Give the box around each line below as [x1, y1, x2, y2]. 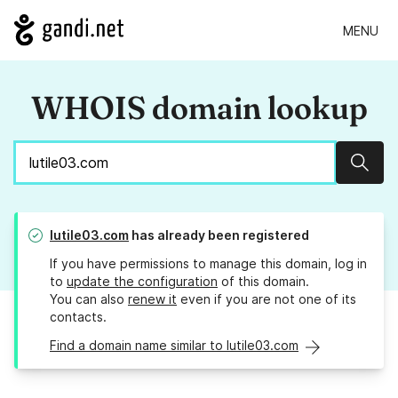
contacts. [50, 309, 107, 325]
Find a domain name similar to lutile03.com [50, 338, 298, 354]
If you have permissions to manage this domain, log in [50, 256, 367, 272]
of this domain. [218, 274, 309, 290]
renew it [128, 291, 177, 307]
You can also [50, 291, 128, 307]
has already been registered [129, 227, 309, 243]
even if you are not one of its [177, 291, 356, 307]
